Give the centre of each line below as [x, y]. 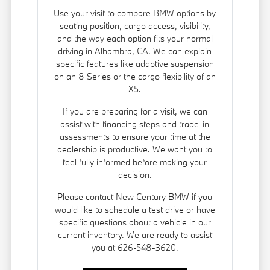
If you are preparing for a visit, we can [135, 111]
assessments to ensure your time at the [135, 137]
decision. [135, 175]
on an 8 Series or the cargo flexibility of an [135, 77]
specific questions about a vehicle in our [135, 222]
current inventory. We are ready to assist [135, 235]
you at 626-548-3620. [135, 248]
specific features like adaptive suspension [135, 64]
